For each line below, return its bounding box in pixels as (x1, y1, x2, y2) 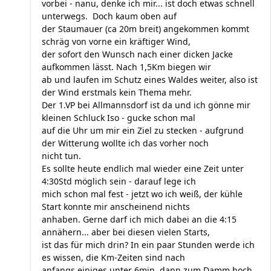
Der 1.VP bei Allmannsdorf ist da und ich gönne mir (42, 99, 250, 111)
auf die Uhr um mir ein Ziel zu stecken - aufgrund (42, 125, 244, 136)
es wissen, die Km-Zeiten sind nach (42, 252, 185, 263)
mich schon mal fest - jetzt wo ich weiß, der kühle (42, 188, 243, 200)
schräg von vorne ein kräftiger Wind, (42, 36, 191, 47)
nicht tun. (42, 150, 81, 162)
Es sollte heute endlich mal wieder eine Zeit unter (42, 163, 244, 174)
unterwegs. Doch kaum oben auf (42, 10, 177, 22)
